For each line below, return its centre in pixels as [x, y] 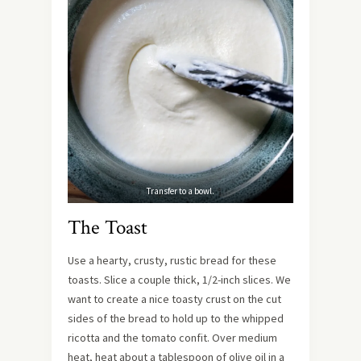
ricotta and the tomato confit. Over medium [172, 337]
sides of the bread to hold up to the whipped [176, 318]
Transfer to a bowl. [180, 191]
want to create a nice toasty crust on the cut [174, 299]
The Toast [108, 227]
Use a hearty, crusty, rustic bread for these [172, 260]
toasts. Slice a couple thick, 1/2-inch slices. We [179, 279]
